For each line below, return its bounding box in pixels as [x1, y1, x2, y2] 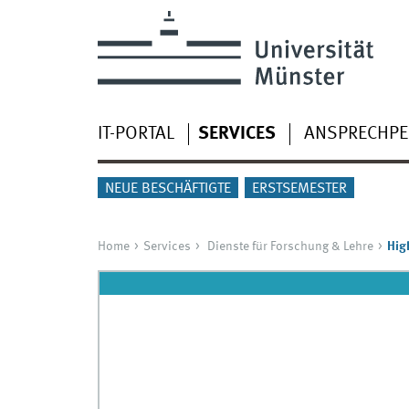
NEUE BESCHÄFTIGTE [104, 182, 231, 197]
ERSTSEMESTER [251, 182, 347, 197]
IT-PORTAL [97, 124, 174, 143]
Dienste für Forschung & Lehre [206, 240, 373, 254]
